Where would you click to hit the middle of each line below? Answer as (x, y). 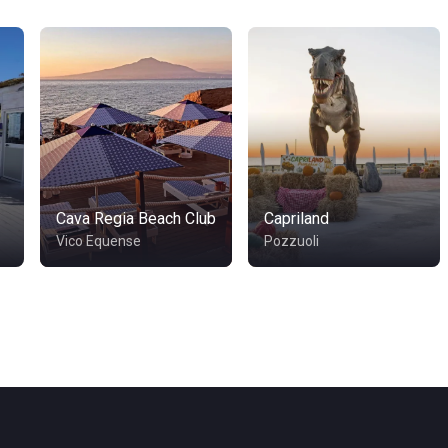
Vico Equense (98, 241)
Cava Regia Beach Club (136, 218)
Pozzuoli (291, 241)
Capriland (296, 218)
